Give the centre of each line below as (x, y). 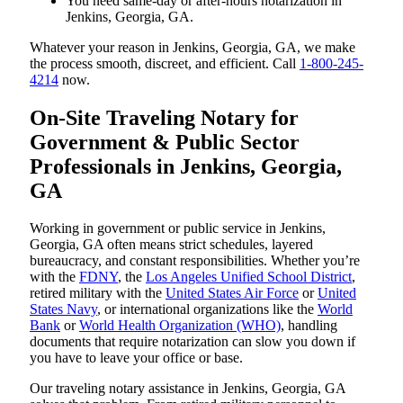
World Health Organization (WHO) (180, 326)
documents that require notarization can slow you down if (193, 342)
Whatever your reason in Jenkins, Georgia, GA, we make (193, 47)
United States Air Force (232, 293)
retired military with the (98, 293)
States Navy (63, 309)
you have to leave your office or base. (136, 358)
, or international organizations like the (207, 309)
